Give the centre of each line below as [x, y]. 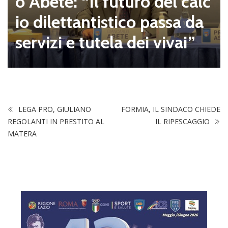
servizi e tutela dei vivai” [105, 42]
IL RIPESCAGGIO [183, 121]
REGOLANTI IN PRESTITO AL [56, 121]
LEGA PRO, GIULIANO [54, 109]
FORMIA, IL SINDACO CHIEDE [171, 109]
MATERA [22, 133]
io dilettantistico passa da [109, 22]
